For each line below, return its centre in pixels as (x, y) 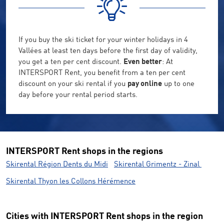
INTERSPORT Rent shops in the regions (84, 152)
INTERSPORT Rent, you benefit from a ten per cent (102, 73)
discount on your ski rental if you (73, 84)
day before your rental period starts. (78, 95)
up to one (178, 84)
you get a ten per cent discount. (71, 62)
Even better (143, 62)
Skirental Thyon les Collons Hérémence (71, 182)
